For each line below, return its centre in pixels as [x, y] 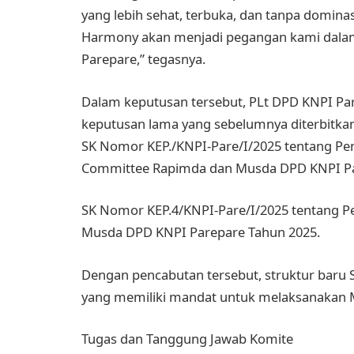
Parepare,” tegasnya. [143, 58]
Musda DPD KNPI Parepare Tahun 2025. [201, 232]
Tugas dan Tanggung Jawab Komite [187, 339]
